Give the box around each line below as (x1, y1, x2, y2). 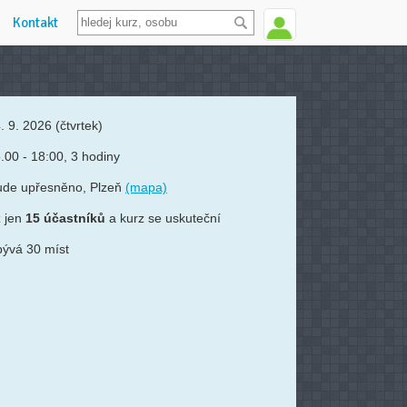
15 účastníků (25, 211, 105, 225)
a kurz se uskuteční (105, 211, 221, 225)
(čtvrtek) (55, 118, 103, 133)
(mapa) (125, 180, 167, 194)
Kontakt (13, 15, 58, 31)
